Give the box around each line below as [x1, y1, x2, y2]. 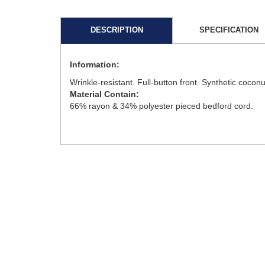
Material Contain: [70, 89, 139, 99]
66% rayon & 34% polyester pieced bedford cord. [70, 101, 253, 111]
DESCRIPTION [90, 25, 143, 34]
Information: [70, 59, 119, 69]
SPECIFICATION [199, 25, 258, 34]
